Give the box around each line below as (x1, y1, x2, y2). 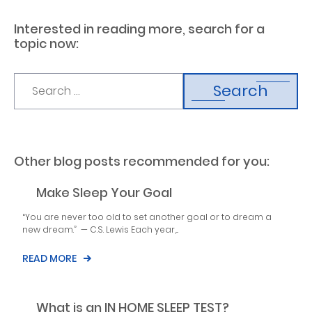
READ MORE (22, 251, 77, 265)
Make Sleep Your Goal (36, 184, 172, 201)
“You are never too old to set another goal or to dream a (22, 211, 272, 223)
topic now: (14, 35, 79, 52)
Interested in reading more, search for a (14, 20, 265, 38)
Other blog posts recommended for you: (14, 153, 270, 170)
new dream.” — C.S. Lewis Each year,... (22, 224, 178, 235)
